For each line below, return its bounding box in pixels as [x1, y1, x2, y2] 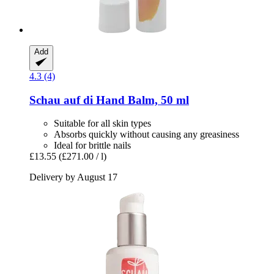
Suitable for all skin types [54, 118, 151, 129]
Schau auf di [29, 93, 93, 106]
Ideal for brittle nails [54, 140, 131, 151]
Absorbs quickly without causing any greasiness [54, 129, 239, 140]
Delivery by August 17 [29, 172, 117, 183]
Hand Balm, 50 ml [93, 93, 189, 106]
